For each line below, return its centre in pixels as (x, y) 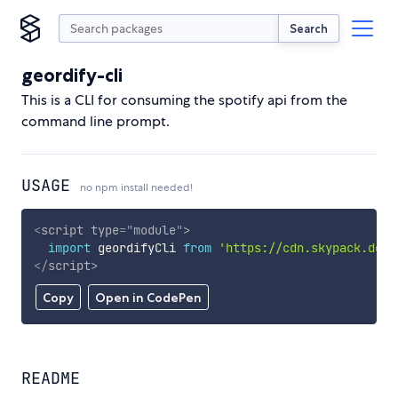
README (51, 378)
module (154, 230)
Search (309, 28)
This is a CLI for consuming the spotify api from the (184, 100)
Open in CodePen (148, 298)
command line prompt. (96, 121)
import (69, 247)
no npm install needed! (136, 187)
